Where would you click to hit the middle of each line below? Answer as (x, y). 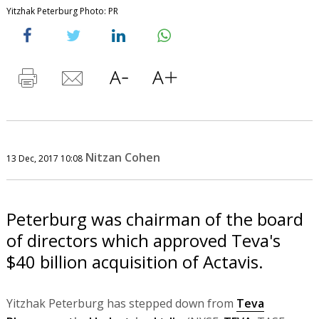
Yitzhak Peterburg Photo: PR (62, 11)
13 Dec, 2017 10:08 (44, 158)
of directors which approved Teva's (143, 240)
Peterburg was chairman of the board (155, 219)
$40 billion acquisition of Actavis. (135, 261)
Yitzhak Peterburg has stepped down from (121, 303)
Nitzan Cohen (122, 157)
